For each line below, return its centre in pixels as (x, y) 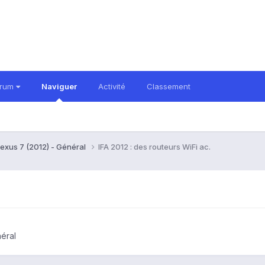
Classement (169, 86)
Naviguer (59, 86)
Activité (112, 86)
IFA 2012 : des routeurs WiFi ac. (154, 146)
